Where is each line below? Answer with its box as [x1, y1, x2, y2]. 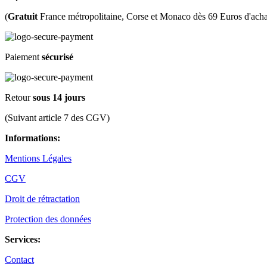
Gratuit [8, 11, 38, 21]
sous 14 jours [33, 92, 85, 103]
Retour [5, 92, 33, 103]
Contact [5, 254, 34, 265]
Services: [5, 234, 41, 244]
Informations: [5, 132, 60, 143]
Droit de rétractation [5, 193, 80, 204]
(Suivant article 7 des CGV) [5, 112, 110, 123]
